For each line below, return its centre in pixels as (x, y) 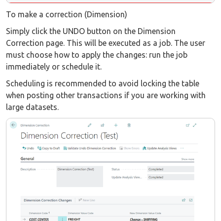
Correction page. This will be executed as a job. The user (106, 43)
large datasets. (32, 107)
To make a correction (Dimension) (67, 15)
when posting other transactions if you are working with (106, 95)
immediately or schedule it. (54, 67)
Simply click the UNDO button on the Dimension (91, 31)
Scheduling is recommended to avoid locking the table (103, 84)
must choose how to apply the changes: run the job (97, 55)
